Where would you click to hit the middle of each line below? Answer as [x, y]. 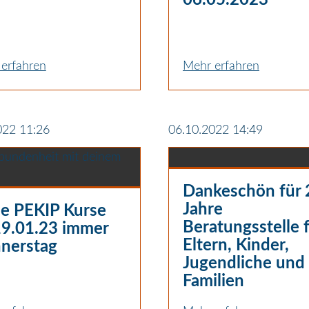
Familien [213, 281]
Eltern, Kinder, [236, 245]
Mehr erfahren [221, 66]
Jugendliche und [243, 263]
